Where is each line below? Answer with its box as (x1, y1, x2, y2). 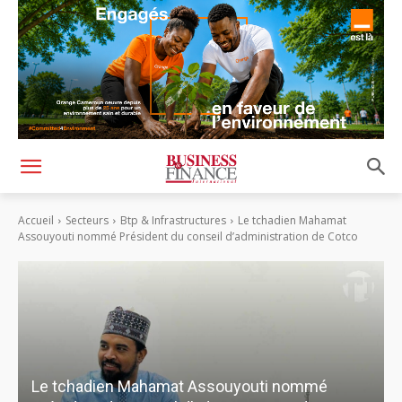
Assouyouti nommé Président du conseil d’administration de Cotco (18, 229, 358, 245)
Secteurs (66, 213, 109, 229)
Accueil (18, 213, 54, 229)
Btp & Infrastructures (120, 213, 226, 229)
